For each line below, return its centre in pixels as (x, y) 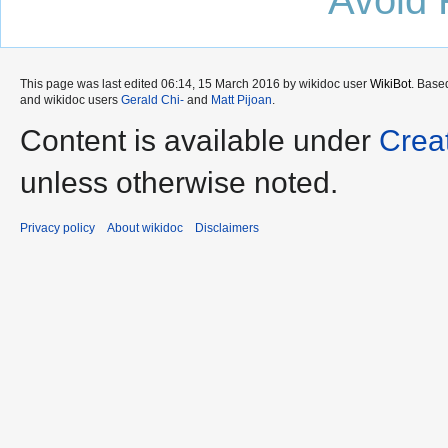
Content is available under (199, 140)
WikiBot (390, 83)
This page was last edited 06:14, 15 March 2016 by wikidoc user (195, 83)
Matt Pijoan (241, 99)
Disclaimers (227, 227)
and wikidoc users (70, 99)
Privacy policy (57, 227)
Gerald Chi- (152, 99)
